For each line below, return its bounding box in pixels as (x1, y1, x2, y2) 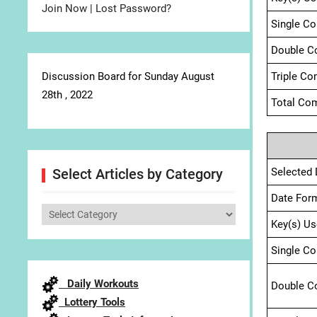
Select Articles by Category (52, 166, 223, 183)
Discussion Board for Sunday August (42, 70, 214, 83)
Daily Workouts (59, 277, 139, 290)
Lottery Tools (59, 296, 125, 309)
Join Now (42, 2, 87, 15)
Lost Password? (96, 2, 171, 15)
